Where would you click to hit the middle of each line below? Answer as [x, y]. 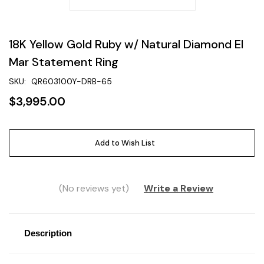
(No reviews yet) [94, 188]
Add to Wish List [125, 143]
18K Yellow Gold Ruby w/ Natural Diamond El [126, 44]
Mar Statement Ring [64, 62]
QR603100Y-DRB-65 [71, 81]
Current [24, 136]
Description [48, 233]
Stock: [21, 149]
